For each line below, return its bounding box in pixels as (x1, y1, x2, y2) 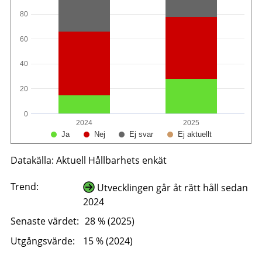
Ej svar (129, 129, 154, 139)
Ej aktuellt (177, 129, 212, 139)
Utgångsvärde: (10, 234, 75, 247)
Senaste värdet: (10, 215, 79, 228)
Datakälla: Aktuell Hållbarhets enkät (10, 153, 167, 167)
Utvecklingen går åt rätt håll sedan (94, 181, 248, 194)
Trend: (10, 180, 39, 193)
